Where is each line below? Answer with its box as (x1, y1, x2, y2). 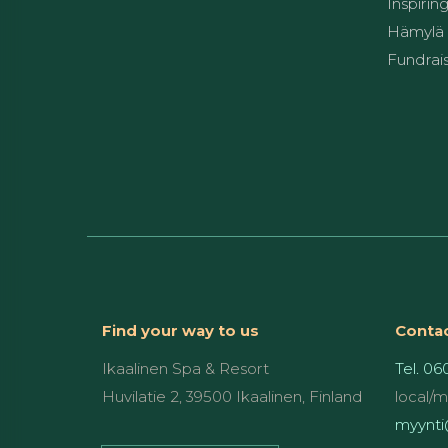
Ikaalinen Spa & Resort (102, 359, 269, 378)
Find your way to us (102, 321, 259, 340)
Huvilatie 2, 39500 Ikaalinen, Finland (102, 387, 363, 406)
